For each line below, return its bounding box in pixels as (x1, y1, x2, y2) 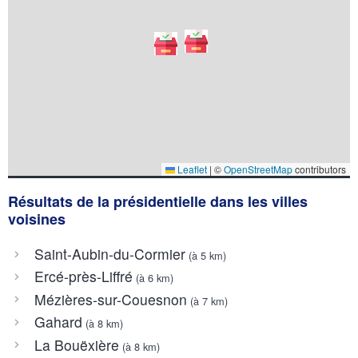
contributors (292, 161, 346, 176)
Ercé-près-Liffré (34, 266, 133, 287)
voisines (8, 208, 66, 229)
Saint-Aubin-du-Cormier (34, 244, 185, 265)
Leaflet (175, 161, 207, 176)
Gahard (34, 312, 82, 332)
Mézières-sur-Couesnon (34, 288, 187, 309)
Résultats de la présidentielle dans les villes (8, 190, 308, 212)
